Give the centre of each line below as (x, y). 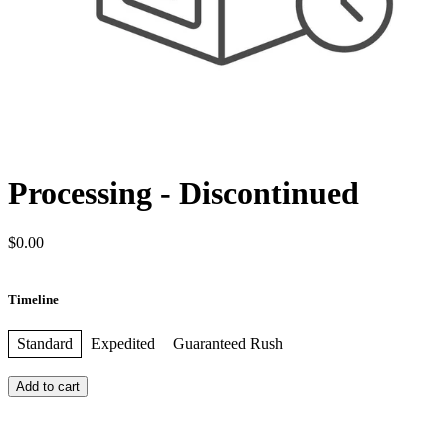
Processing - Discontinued (183, 193)
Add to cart (48, 387)
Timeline (33, 299)
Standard (45, 344)
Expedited (123, 344)
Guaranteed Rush (228, 344)
